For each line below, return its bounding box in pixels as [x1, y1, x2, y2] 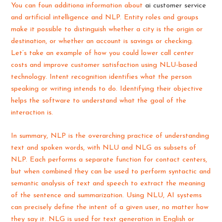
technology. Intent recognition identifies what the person [11, 73, 192, 81]
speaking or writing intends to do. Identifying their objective [11, 85, 203, 93]
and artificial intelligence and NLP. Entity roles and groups [11, 13, 199, 21]
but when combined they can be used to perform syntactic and [11, 167, 211, 175]
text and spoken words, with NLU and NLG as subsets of [11, 144, 197, 152]
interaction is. [11, 109, 54, 116]
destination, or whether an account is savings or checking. [11, 37, 194, 45]
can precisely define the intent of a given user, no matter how [11, 203, 209, 211]
